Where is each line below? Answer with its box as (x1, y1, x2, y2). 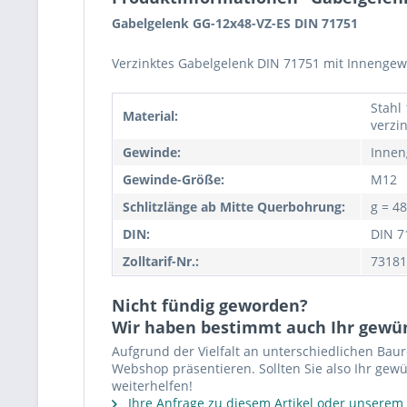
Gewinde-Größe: (123, 171, 224, 188)
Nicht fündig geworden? (112, 294, 308, 316)
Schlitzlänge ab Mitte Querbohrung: (123, 198, 345, 215)
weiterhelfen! (112, 377, 193, 394)
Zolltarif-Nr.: (123, 253, 199, 270)
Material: (123, 107, 178, 124)
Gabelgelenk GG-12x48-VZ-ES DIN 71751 (112, 15, 358, 32)
